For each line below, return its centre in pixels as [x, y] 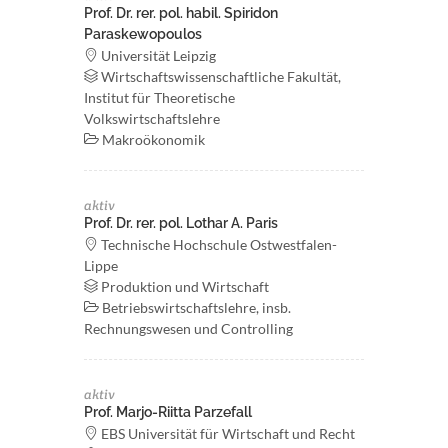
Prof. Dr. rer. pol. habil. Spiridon [181, 13]
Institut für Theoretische [159, 97]
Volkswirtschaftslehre [152, 118]
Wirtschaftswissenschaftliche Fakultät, [219, 76]
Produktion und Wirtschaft [183, 286]
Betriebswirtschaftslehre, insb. [195, 307]
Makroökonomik [152, 139]
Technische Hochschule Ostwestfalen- [217, 244]
